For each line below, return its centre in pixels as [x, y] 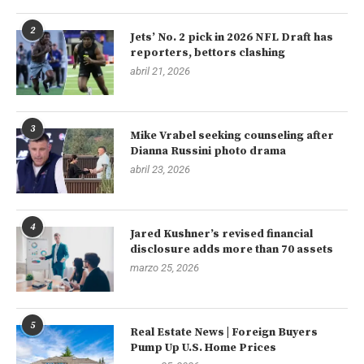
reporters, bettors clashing [208, 53]
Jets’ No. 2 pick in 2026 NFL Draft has [232, 38]
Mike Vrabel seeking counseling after [232, 136]
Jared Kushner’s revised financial [221, 234]
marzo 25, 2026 [165, 268]
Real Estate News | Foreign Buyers [224, 333]
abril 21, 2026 [160, 71]
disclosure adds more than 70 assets [232, 250]
